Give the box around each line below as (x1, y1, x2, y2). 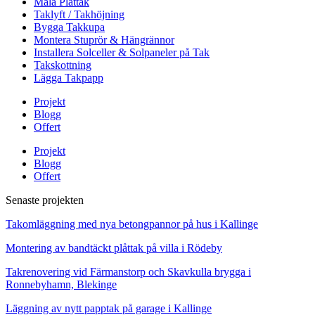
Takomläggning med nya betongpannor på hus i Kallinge (6, 217, 258, 230)
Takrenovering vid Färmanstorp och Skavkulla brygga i (6, 265, 251, 278)
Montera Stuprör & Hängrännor (34, 33, 174, 46)
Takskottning (34, 58, 91, 71)
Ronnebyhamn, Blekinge (6, 278, 117, 290)
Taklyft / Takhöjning (34, 8, 124, 20)
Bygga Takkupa (34, 20, 105, 33)
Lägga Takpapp (34, 71, 103, 84)
